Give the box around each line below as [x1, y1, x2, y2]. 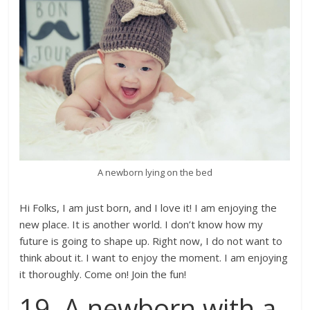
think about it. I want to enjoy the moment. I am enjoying [19, 250, 289, 265]
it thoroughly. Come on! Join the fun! [19, 267, 187, 282]
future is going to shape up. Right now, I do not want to [19, 234, 283, 248]
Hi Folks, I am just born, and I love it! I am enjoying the [19, 201, 277, 215]
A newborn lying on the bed [97, 166, 212, 179]
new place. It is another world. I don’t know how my [19, 217, 264, 232]
